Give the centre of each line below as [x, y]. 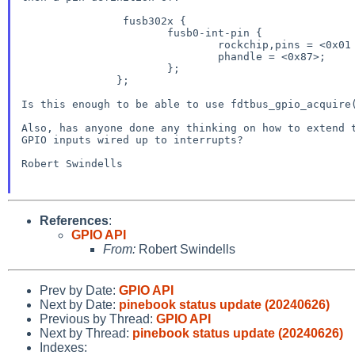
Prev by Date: [79, 290]
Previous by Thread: [98, 319]
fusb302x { [72, 21]
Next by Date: [79, 304]
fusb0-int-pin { [94, 32]
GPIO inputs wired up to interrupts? [132, 139]
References [74, 220]
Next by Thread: [86, 333]
